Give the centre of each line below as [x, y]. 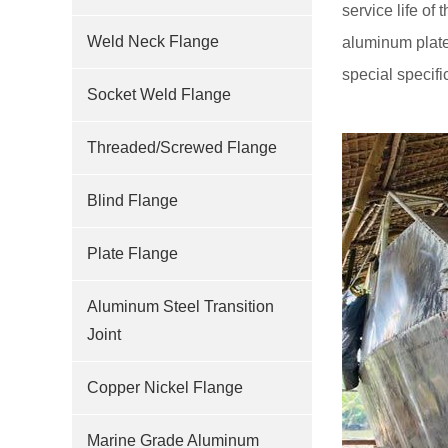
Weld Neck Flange [153, 41]
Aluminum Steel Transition [180, 306]
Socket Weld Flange [159, 94]
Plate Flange [132, 253]
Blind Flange [132, 200]
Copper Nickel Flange [165, 387]
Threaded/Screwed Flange [182, 147]
